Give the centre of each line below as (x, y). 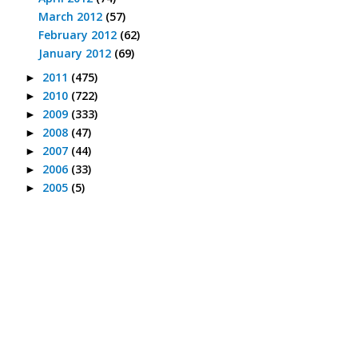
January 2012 (76, 54)
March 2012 (72, 17)
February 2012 (79, 35)
